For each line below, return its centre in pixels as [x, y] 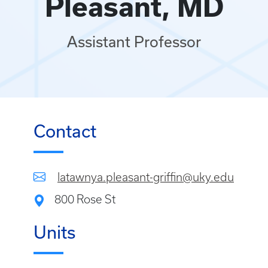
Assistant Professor [134, 42]
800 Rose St [85, 200]
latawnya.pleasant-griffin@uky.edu [146, 177]
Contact [65, 131]
